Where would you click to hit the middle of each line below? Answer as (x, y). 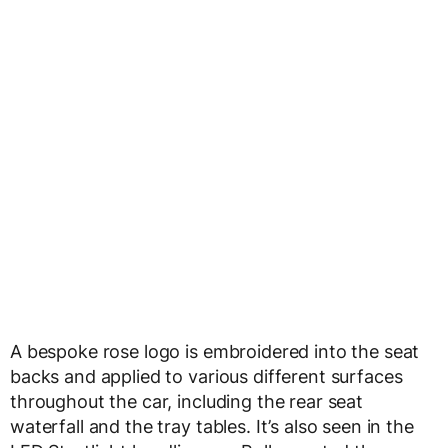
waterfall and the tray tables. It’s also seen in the (212, 426)
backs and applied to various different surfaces (206, 376)
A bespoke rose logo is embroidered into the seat (215, 351)
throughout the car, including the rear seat (186, 401)
